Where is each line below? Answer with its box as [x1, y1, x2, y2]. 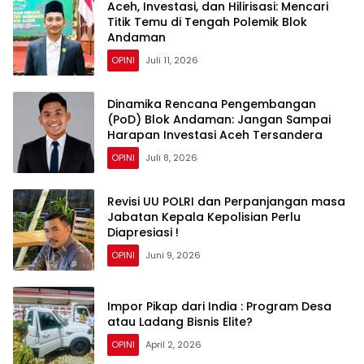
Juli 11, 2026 [145, 53, 198, 67]
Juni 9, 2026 [145, 248, 201, 262]
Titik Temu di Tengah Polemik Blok [107, 13, 307, 30]
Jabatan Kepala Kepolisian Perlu [107, 208, 301, 225]
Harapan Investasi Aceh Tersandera [107, 126, 323, 143]
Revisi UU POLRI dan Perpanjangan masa [107, 193, 345, 210]
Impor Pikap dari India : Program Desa [107, 298, 331, 315]
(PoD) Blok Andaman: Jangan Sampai [107, 110, 331, 128]
